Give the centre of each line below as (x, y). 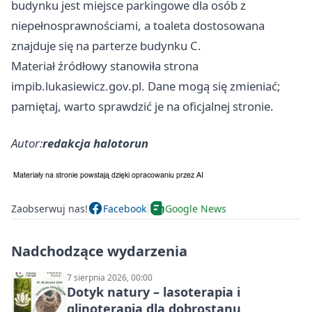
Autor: (27, 143)
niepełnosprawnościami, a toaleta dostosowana (138, 26)
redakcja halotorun (95, 143)
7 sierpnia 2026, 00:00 (110, 278)
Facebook (125, 208)
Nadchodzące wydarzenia (99, 251)
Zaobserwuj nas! (49, 208)
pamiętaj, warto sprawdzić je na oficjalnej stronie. (142, 107)
